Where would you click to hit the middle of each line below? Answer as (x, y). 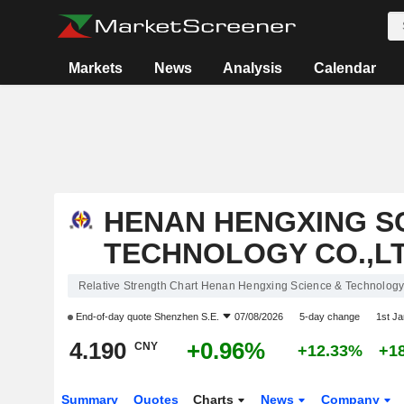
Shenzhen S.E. (186, 317)
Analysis (253, 68)
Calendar (344, 68)
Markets (96, 68)
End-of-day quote (113, 317)
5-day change (330, 317)
